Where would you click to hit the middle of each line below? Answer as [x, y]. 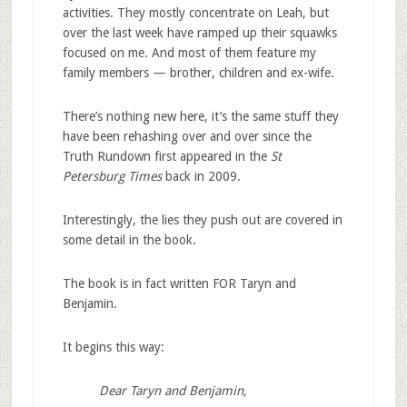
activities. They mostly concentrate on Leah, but [195, 12]
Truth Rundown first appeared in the [166, 156]
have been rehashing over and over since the [187, 136]
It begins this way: [113, 347]
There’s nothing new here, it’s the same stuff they [200, 116]
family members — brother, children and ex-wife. [198, 72]
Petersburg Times [112, 176]
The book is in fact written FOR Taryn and [179, 283]
